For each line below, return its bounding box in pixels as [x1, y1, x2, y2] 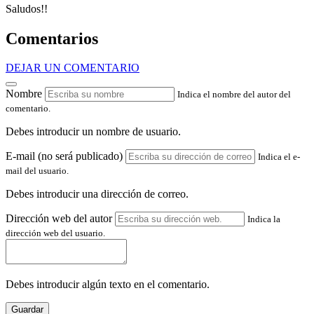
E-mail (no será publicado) [6, 150, 123, 163]
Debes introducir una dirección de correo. [6, 188, 189, 200]
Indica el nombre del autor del [177, 89, 291, 100]
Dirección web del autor [6, 212, 112, 225]
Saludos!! [6, 2, 48, 15]
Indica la [247, 214, 280, 225]
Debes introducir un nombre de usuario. [6, 125, 181, 138]
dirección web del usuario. [6, 228, 105, 239]
